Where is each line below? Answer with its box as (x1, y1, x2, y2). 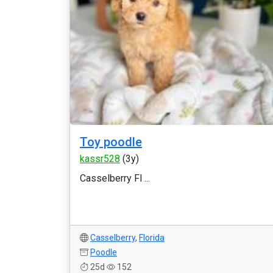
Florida (139, 233, 165, 243)
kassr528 (80, 153, 120, 165)
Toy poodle (80, 135, 142, 149)
